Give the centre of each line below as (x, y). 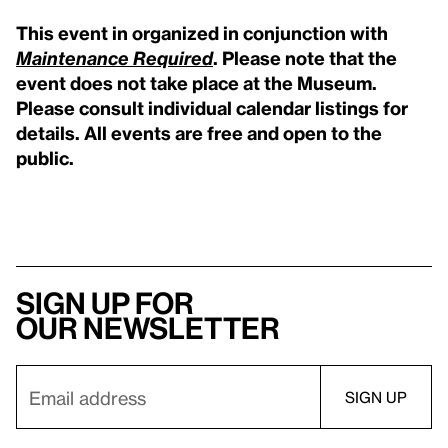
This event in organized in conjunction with (202, 32)
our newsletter (148, 328)
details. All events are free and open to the (199, 132)
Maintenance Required (114, 57)
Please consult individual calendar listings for (212, 107)
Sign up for (105, 303)
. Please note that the (305, 57)
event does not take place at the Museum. (196, 82)
